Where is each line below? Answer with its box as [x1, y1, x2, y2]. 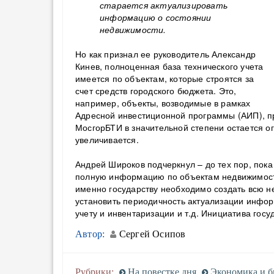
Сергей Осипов [116, 229, 186, 239]
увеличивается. [75, 133, 139, 146]
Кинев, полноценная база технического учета [75, 60, 264, 72]
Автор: [75, 229, 105, 239]
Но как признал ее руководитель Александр [75, 48, 256, 60]
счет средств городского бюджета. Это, [75, 84, 237, 97]
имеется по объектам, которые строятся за [75, 72, 254, 84]
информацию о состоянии [100, 11, 212, 23]
